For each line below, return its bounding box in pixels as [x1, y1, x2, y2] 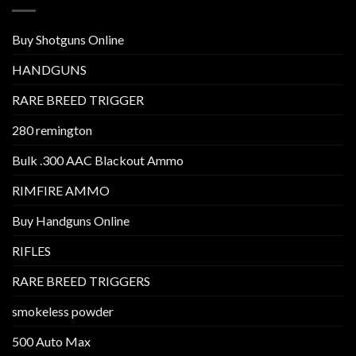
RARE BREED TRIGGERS [12, 273, 150, 288]
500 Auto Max [12, 333, 91, 349]
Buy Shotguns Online [12, 31, 124, 47]
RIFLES [12, 242, 51, 258]
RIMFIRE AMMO [12, 182, 110, 198]
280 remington [12, 122, 92, 137]
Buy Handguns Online [12, 212, 130, 228]
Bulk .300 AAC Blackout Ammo [12, 152, 184, 168]
